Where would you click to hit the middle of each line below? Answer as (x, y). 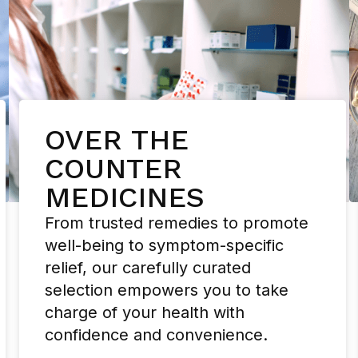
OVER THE (116, 139)
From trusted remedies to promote (176, 223)
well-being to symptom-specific (164, 245)
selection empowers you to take (166, 290)
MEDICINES (124, 197)
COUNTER (113, 168)
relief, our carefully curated (147, 267)
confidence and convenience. (156, 334)
